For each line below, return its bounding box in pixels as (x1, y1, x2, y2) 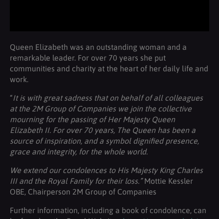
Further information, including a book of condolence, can (10, 206, 206, 215)
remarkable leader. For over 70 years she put (10, 53, 166, 62)
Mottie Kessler (142, 176, 193, 185)
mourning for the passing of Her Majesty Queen (10, 115, 175, 124)
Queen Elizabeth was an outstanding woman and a (10, 43, 187, 51)
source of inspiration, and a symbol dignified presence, (10, 136, 199, 145)
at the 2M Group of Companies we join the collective (10, 104, 192, 113)
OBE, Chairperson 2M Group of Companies (10, 187, 156, 196)
